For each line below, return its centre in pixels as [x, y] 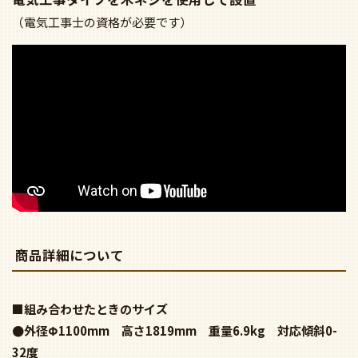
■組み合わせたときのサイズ [90, 308]
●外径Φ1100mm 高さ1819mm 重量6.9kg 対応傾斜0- [175, 330]
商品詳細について [70, 255]
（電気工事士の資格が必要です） [102, 22]
